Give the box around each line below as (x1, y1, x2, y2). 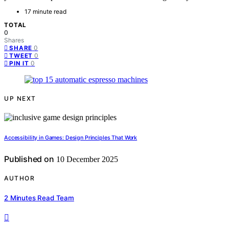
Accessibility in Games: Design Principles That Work (4, 134, 138, 142)
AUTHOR (4, 174, 35, 182)
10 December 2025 (54, 155, 118, 164)
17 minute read (25, 8, 66, 16)
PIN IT (9, 60, 30, 67)
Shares (4, 36, 24, 44)
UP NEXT (4, 95, 36, 103)
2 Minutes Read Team (4, 193, 74, 202)
